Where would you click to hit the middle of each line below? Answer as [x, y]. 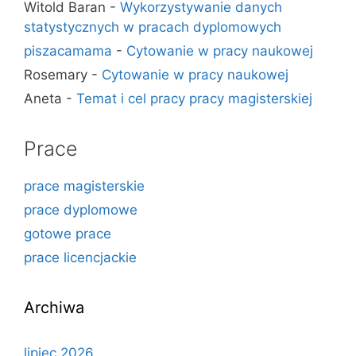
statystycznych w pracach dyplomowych [153, 27]
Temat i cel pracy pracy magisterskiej [194, 98]
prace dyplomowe [81, 209]
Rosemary [56, 74]
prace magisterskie [84, 186]
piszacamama [68, 50]
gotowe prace [68, 233]
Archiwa [54, 307]
